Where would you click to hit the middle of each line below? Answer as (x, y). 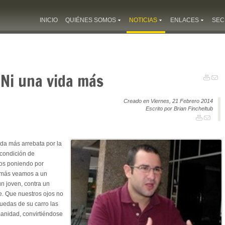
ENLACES (185, 20)
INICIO (49, 20)
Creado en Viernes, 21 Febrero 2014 (168, 101)
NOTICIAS (143, 20)
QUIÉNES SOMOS (91, 20)
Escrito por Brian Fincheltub (179, 108)
